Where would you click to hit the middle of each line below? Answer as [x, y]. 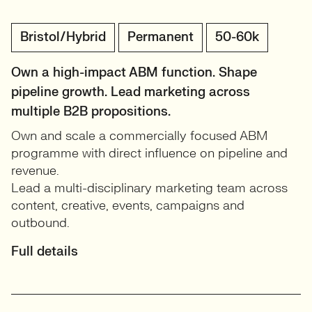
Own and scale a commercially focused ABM [139, 136]
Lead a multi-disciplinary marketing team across [149, 189]
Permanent [161, 38]
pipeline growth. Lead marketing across [131, 93]
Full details [45, 252]
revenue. [35, 171]
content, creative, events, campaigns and [128, 206]
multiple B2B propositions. [91, 112]
